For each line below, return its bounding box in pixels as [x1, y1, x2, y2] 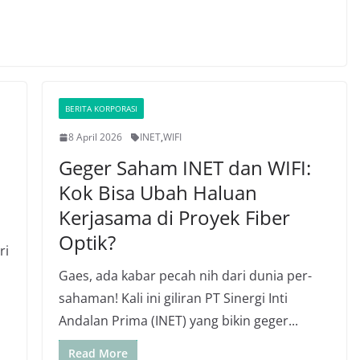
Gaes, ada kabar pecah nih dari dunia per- [58, 267, 312, 284]
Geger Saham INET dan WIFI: [58, 154, 311, 181]
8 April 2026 [67, 130, 122, 144]
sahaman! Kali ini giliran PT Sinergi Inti [58, 289, 288, 307]
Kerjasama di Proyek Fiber [58, 204, 290, 231]
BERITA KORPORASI [64, 103, 137, 114]
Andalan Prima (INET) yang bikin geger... [58, 312, 298, 329]
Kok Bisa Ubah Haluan [58, 179, 257, 206]
